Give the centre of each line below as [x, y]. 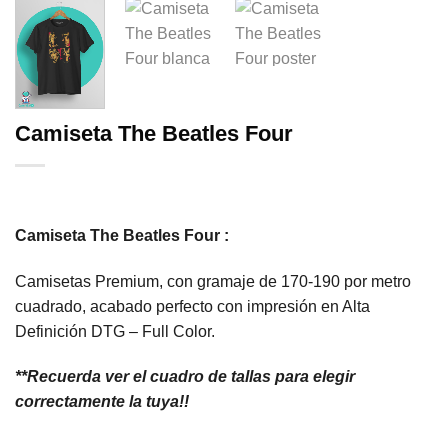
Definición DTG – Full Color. [115, 331]
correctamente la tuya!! [102, 402]
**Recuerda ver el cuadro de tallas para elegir [185, 377]
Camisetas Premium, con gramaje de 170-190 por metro [213, 281]
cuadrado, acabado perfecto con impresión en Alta [192, 306]
